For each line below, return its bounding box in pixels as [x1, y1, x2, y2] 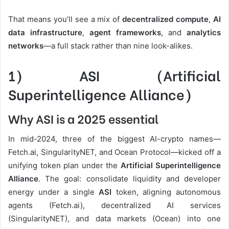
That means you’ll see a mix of [8, 14, 123, 24]
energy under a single [8, 187, 99, 197]
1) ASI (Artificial [8, 64, 221, 85]
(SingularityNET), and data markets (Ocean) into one [8, 213, 221, 223]
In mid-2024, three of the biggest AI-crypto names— [8, 133, 221, 144]
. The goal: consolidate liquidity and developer [38, 173, 221, 184]
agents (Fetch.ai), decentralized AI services [8, 200, 221, 210]
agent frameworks [89, 27, 161, 37]
